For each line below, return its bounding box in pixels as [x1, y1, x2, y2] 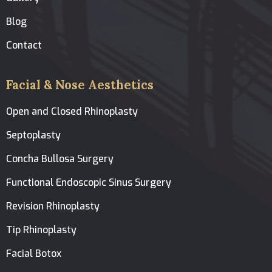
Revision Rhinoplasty [6, 199, 100, 212]
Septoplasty [6, 128, 61, 141]
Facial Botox [6, 246, 62, 260]
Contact [6, 39, 42, 52]
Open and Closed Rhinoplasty [6, 104, 138, 118]
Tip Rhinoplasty [6, 223, 77, 236]
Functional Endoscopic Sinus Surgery [6, 175, 172, 189]
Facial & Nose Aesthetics [6, 76, 154, 93]
